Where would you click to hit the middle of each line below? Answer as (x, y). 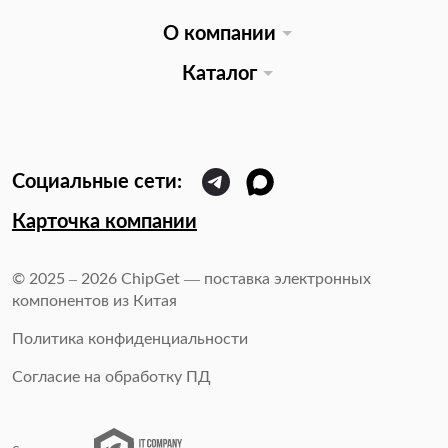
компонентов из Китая (94, 301)
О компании (219, 34)
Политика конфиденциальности (130, 339)
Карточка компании (104, 222)
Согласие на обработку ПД (111, 377)
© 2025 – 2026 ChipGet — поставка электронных (191, 279)
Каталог (219, 74)
